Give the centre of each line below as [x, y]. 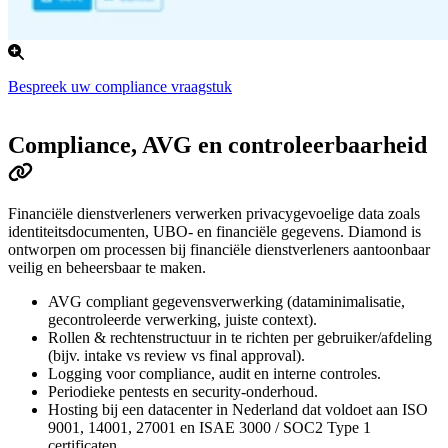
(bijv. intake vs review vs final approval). [176, 356]
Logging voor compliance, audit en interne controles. [214, 374]
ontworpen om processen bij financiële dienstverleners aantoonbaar [219, 250]
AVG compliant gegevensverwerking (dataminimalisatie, [226, 302]
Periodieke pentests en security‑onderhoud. [183, 392]
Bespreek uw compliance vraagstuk [120, 86]
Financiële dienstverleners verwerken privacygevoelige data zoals [214, 214]
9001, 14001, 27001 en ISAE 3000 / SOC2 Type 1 [209, 428]
